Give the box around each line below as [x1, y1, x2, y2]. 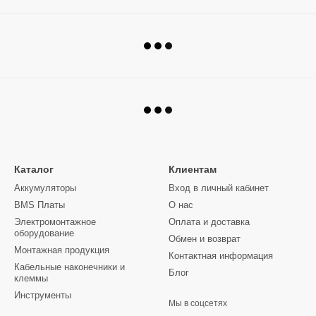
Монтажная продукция [14, 245, 109, 255]
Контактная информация [169, 250, 273, 261]
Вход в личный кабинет [169, 183, 269, 193]
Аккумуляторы [14, 183, 76, 193]
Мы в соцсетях [169, 298, 227, 308]
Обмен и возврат [169, 233, 241, 244]
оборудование [14, 228, 74, 238]
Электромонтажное [14, 217, 96, 227]
